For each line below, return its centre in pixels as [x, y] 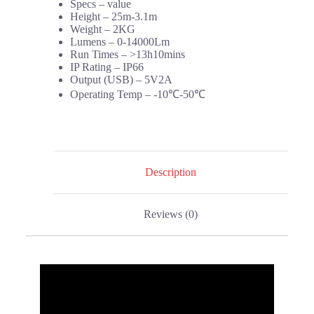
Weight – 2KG [103, 29]
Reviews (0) [171, 214]
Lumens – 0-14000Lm [120, 42]
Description [171, 172]
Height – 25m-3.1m [114, 16]
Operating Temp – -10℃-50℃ [138, 94]
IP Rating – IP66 [107, 67]
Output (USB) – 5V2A [121, 80]
